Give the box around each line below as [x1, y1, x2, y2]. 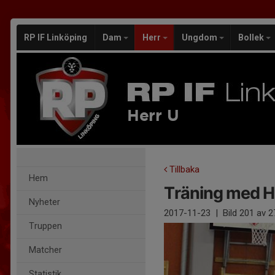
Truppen [29, 221, 62, 231]
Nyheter [29, 197, 60, 207]
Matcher [29, 245, 62, 255]
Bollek [238, 33, 266, 42]
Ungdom [182, 33, 219, 42]
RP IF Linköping [24, 33, 87, 42]
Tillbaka [167, 164, 199, 175]
